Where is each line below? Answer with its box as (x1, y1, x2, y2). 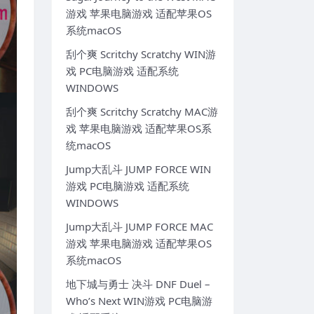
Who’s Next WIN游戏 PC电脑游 (66, 294, 212, 308)
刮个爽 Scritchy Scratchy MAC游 (66, 104, 218, 119)
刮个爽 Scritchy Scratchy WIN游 (66, 47, 216, 62)
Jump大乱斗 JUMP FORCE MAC (66, 219, 213, 234)
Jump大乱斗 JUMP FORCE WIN (66, 162, 211, 177)
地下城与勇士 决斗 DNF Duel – (66, 277, 210, 292)
